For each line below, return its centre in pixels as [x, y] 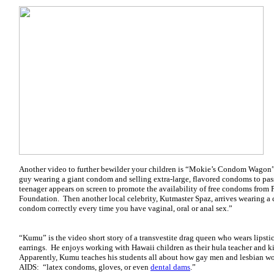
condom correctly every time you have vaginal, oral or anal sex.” [126, 208]
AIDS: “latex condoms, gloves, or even [85, 267]
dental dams [170, 267]
